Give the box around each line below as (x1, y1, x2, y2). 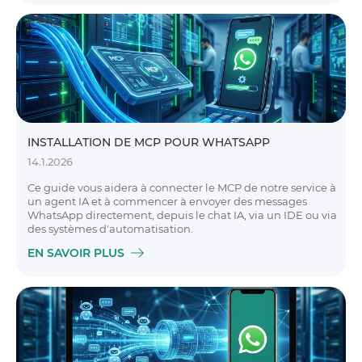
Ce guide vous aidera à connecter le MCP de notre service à (27, 181, 336, 194)
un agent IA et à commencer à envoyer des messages (27, 195, 307, 208)
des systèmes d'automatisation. (27, 222, 193, 235)
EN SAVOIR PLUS (27, 246, 124, 260)
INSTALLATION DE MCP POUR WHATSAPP (27, 135, 270, 149)
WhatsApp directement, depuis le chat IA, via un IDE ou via (27, 208, 337, 221)
